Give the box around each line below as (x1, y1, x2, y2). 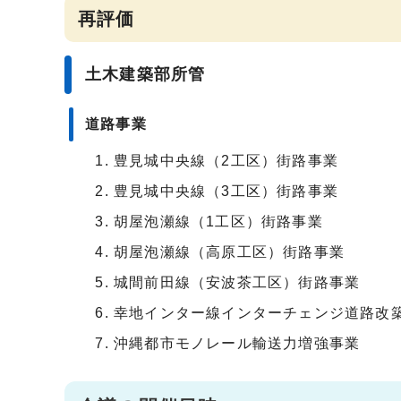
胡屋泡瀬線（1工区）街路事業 (114, 213, 323, 229)
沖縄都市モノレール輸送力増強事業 (114, 335, 361, 351)
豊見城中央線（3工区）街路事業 (114, 183, 338, 199)
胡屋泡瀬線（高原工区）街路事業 (114, 243, 345, 260)
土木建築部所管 (85, 64, 206, 83)
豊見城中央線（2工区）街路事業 (114, 152, 338, 168)
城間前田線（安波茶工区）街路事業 (114, 274, 361, 290)
